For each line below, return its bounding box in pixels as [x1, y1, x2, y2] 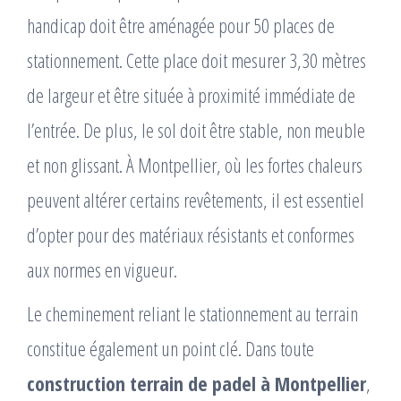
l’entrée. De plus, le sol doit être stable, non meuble [27, 116, 365, 144]
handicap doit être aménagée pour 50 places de [27, 12, 335, 39]
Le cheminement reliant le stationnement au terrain [27, 300, 358, 328]
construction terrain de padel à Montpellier [27, 370, 366, 397]
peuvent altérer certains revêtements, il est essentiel [27, 186, 364, 214]
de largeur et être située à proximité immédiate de [27, 81, 355, 109]
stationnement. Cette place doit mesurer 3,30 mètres [27, 47, 366, 74]
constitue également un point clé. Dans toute [27, 335, 314, 363]
